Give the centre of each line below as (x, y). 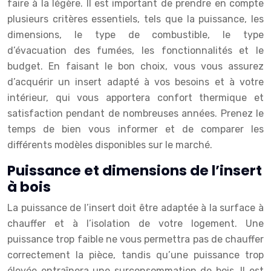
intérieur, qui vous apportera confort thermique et (135, 98)
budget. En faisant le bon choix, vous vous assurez (135, 66)
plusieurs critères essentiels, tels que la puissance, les (135, 19)
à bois (29, 187)
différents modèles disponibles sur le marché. (110, 145)
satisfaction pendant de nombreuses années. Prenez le (135, 113)
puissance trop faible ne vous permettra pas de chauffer (135, 239)
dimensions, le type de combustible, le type (135, 35)
